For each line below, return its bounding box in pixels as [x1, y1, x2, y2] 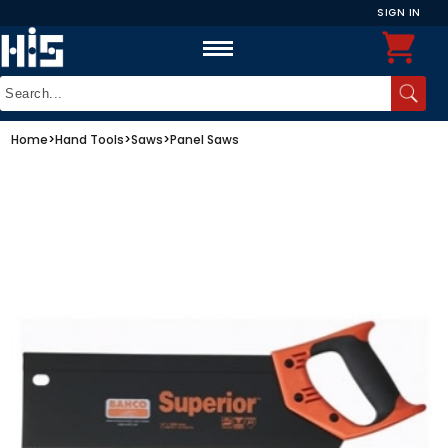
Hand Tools [55, 130, 125, 148]
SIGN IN [377, 5, 421, 20]
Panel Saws [170, 130, 240, 148]
